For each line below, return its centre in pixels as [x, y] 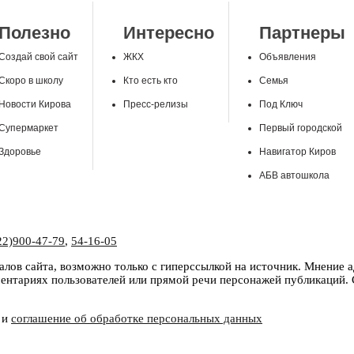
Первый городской [301, 128]
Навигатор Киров [298, 152]
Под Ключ [281, 104]
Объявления [288, 57]
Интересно [169, 33]
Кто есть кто [151, 81]
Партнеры [302, 33]
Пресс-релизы [156, 104]
